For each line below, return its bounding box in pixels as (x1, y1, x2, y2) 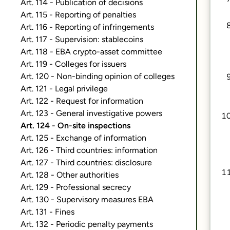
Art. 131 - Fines (21, 207, 74, 217)
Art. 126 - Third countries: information (21, 145, 158, 155)
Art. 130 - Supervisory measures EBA (21, 195, 154, 204)
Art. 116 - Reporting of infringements (21, 22, 154, 32)
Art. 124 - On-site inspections (21, 121, 130, 130)
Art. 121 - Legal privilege (21, 84, 108, 93)
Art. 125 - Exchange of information (21, 133, 146, 143)
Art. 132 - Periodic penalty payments (21, 219, 153, 229)
